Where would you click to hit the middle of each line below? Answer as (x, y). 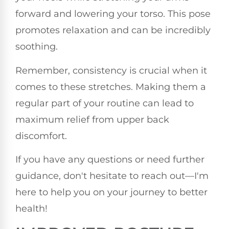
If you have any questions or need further (110, 159)
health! (31, 208)
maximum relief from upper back (92, 119)
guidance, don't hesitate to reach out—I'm (112, 176)
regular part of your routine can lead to (105, 103)
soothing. (37, 47)
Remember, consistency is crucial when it (111, 70)
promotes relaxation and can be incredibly (113, 30)
